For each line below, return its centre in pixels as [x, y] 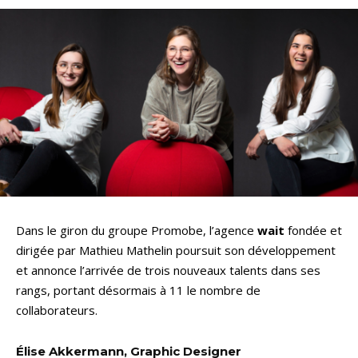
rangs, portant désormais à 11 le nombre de [138, 290]
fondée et [313, 231]
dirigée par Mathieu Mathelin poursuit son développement [176, 251]
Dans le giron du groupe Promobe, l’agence [137, 231]
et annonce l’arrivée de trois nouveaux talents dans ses [168, 270]
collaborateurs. [57, 310]
